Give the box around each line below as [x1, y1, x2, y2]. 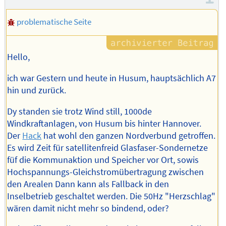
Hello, [7, 51, 30, 63]
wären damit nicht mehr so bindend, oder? [7, 202, 169, 214]
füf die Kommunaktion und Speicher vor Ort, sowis [7, 154, 199, 165]
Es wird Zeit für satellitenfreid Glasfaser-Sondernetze [7, 142, 208, 153]
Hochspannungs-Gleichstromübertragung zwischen [7, 166, 204, 178]
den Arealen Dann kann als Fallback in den [7, 178, 169, 190]
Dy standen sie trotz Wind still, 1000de [7, 105, 152, 117]
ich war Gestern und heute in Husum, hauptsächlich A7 [7, 72, 216, 84]
